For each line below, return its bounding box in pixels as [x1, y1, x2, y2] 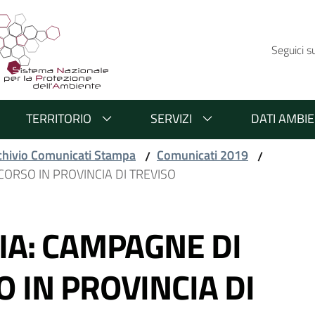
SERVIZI [150, 109, 192, 128]
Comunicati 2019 [157, 146, 248, 165]
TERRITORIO [26, 109, 91, 128]
